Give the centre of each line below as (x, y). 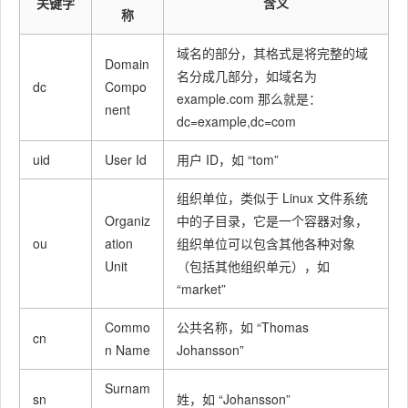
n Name (127, 349)
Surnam (127, 388)
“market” (201, 288)
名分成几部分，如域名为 (247, 75)
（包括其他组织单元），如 (253, 265)
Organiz (127, 220)
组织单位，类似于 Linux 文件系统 (272, 197)
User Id (126, 159)
